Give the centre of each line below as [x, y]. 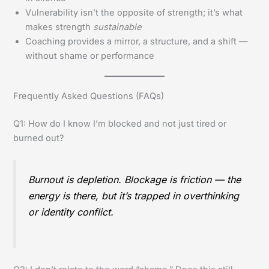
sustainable [117, 27]
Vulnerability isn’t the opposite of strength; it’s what [134, 12]
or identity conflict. [71, 212]
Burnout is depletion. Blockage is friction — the [135, 180]
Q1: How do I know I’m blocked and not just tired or [120, 124]
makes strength [59, 27]
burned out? [39, 138]
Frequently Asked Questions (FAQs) [89, 96]
